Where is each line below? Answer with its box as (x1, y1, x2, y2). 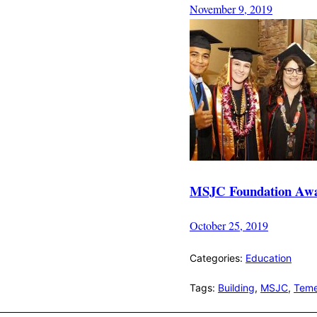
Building (218, 281, 255, 294)
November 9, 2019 (190, 1, 272, 17)
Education (246, 251, 292, 264)
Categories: (190, 251, 246, 264)
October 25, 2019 (190, 217, 268, 233)
